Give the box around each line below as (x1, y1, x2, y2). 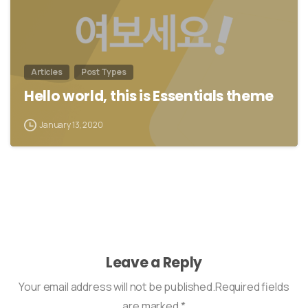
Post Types (80, 65, 127, 78)
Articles (31, 65, 63, 78)
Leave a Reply (106, 252, 202, 272)
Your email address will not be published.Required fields (19, 278, 289, 294)
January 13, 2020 (39, 118, 103, 131)
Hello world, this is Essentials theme (24, 86, 274, 106)
